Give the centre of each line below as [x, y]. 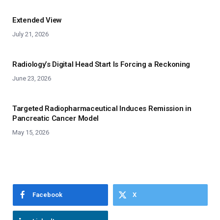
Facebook [47, 194]
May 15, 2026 [31, 132]
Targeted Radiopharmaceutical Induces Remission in [102, 108]
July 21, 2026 [30, 34]
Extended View [37, 20]
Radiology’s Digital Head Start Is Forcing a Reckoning [101, 64]
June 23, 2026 [32, 78]
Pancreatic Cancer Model [56, 118]
